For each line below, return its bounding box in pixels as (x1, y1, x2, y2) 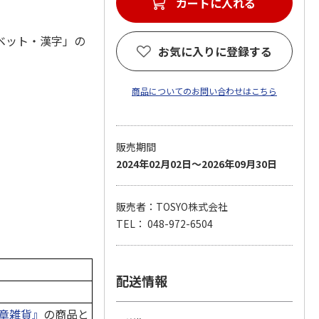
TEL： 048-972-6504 (115, 216, 213, 231)
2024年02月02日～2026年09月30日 (115, 157, 277, 171)
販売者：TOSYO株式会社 (115, 199, 228, 214)
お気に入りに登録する (157, 43, 272, 60)
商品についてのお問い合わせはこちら (131, 85, 277, 97)
